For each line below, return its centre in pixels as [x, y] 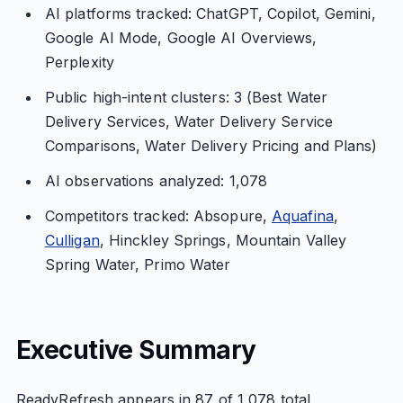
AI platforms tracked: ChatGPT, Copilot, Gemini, [210, 13]
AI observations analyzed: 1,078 [156, 181]
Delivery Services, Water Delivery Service [189, 121]
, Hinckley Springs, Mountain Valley [223, 240]
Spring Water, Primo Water [138, 264]
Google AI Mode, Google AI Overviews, [181, 38]
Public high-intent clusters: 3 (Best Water [186, 97]
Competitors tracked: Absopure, [158, 216]
